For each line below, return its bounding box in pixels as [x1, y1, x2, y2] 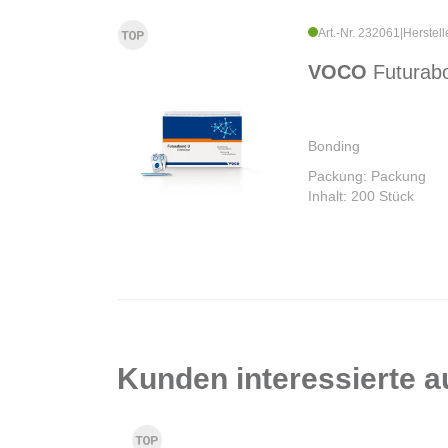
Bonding [308, 138, 360, 155]
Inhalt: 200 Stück [308, 188, 414, 205]
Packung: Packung [308, 168, 426, 185]
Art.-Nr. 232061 [318, 26, 400, 41]
